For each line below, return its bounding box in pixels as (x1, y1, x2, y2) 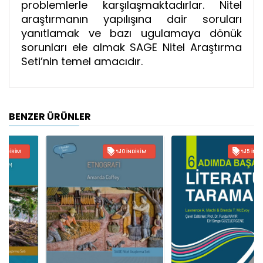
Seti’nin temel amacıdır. (21, 54, 146, 69)
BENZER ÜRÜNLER (9, 110, 91, 124)
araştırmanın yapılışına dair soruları (21, 12, 242, 27)
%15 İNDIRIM (204, 148, 235, 156)
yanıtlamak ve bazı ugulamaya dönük (21, 26, 242, 41)
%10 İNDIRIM (79, 148, 111, 156)
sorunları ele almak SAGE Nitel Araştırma (21, 40, 242, 55)
